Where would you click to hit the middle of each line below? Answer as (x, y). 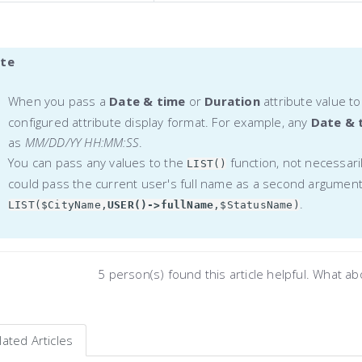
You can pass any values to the (98, 162)
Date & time (147, 101)
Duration (234, 101)
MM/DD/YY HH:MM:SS (82, 142)
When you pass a (59, 101)
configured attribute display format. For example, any (160, 122)
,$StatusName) (257, 204)
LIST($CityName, (58, 204)
